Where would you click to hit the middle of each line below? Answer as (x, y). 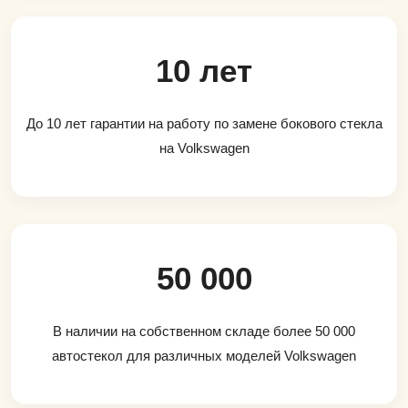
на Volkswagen (204, 148)
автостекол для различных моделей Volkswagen (204, 355)
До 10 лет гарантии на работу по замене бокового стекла (204, 123)
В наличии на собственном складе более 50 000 (204, 331)
